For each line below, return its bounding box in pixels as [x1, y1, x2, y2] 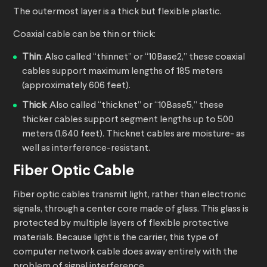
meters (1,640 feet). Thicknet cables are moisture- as [22, 129, 245, 139]
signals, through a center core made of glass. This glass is [13, 204, 249, 215]
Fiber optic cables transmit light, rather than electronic [13, 190, 246, 200]
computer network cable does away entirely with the [13, 247, 238, 257]
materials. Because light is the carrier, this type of [13, 233, 219, 243]
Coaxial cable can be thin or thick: [13, 30, 156, 40]
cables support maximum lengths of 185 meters [22, 67, 223, 77]
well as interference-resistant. [22, 144, 150, 154]
